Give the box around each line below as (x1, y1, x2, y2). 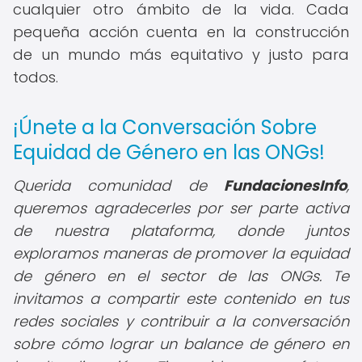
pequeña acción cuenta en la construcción (13, 22, 349, 42)
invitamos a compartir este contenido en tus (13, 288, 349, 309)
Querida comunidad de (13, 175, 224, 196)
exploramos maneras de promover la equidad (13, 243, 349, 263)
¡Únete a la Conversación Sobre (13, 114, 317, 141)
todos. (13, 67, 58, 87)
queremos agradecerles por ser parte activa (13, 198, 349, 218)
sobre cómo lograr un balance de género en (13, 334, 349, 354)
